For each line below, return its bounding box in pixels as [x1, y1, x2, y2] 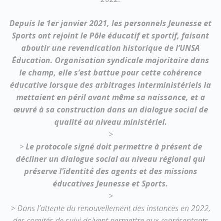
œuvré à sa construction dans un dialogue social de [13, 104, 208, 115]
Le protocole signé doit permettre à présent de [25, 141, 202, 152]
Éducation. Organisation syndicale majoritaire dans [12, 55, 209, 66]
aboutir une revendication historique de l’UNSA [21, 42, 200, 53]
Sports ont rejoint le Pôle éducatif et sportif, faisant [12, 30, 209, 41]
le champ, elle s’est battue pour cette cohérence [19, 67, 202, 78]
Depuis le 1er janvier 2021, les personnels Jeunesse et [9, 18, 212, 29]
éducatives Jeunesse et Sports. [53, 178, 168, 189]
